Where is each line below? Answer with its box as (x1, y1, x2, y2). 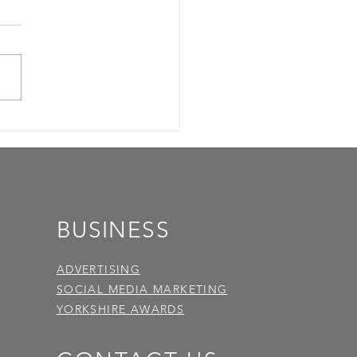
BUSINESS (56, 216, 170, 243)
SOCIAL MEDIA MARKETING (56, 281, 228, 296)
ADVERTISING (56, 261, 141, 277)
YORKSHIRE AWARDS (56, 301, 185, 316)
